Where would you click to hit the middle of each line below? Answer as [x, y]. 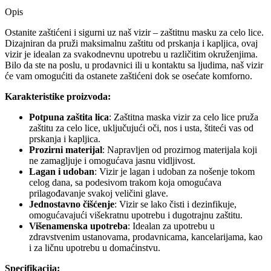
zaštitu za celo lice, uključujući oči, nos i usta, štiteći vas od [141, 128]
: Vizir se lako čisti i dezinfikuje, [175, 204]
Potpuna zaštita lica [69, 117]
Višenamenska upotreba [78, 226]
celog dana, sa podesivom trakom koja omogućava [125, 183]
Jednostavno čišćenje [72, 204]
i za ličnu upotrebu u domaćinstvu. [95, 248]
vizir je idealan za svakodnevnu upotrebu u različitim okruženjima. [131, 54]
